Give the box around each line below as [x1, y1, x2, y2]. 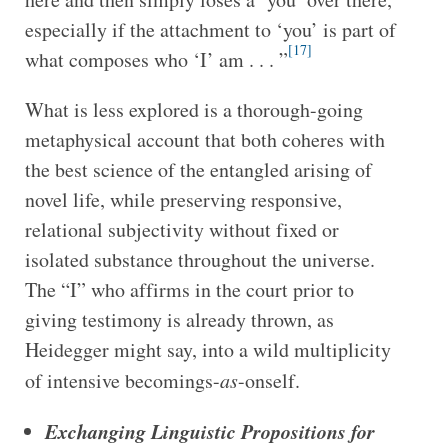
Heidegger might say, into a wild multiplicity [24, 335, 391, 363]
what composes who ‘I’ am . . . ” [24, 45, 288, 73]
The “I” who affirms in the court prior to [24, 275, 354, 303]
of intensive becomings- [24, 366, 220, 394]
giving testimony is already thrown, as [24, 305, 334, 333]
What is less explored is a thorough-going [24, 95, 363, 123]
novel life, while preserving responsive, [24, 185, 342, 213]
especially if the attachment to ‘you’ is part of [24, 15, 396, 43]
